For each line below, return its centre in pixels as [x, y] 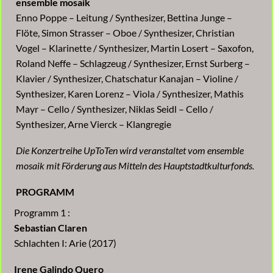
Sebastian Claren [51, 228]
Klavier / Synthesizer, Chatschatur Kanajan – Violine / [127, 79]
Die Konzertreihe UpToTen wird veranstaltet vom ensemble [130, 151]
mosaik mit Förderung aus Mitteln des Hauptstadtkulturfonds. [135, 166]
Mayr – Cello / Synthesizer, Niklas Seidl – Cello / [115, 109]
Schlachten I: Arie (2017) [65, 243]
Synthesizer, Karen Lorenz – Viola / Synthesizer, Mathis [130, 94]
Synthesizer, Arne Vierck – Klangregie [94, 124]
